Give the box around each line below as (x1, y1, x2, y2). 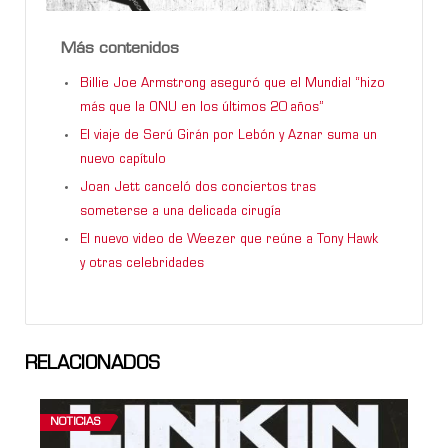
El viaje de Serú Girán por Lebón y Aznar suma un (80, 129, 377, 142)
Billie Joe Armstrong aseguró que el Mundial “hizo (80, 77, 385, 90)
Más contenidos (61, 40, 179, 57)
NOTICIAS (50, 416, 100, 428)
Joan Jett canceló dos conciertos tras (80, 181, 316, 194)
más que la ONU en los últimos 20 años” (80, 101, 324, 114)
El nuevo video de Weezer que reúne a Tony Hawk (80, 233, 378, 246)
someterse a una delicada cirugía (80, 205, 281, 218)
